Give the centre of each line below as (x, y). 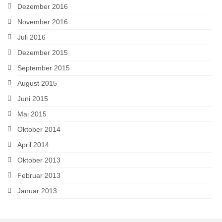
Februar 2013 (39, 175)
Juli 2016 (31, 37)
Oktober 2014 (39, 129)
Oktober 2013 (39, 160)
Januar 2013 (37, 191)
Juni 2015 (33, 98)
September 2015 (44, 68)
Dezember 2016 (43, 6)
